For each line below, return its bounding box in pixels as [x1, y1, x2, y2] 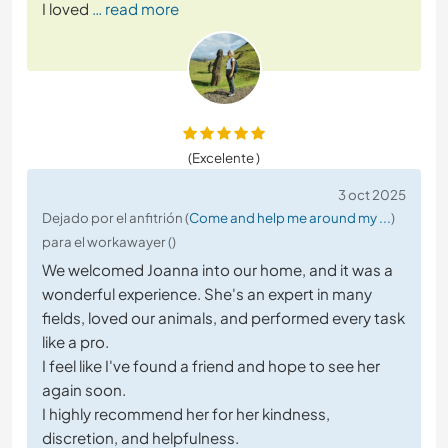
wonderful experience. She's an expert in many [42, 283, 372, 303]
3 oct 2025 [338, 185, 406, 203]
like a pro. [42, 331, 109, 351]
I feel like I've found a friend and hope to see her [42, 355, 380, 375]
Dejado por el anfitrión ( [42, 208, 189, 226]
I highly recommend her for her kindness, [42, 403, 330, 423]
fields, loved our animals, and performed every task [42, 307, 405, 327]
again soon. [42, 379, 126, 399]
